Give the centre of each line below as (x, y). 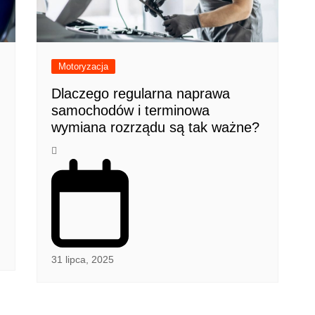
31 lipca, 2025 (83, 259)
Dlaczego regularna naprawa (141, 94)
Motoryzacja (84, 67)
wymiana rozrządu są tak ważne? (156, 128)
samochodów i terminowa (131, 111)
